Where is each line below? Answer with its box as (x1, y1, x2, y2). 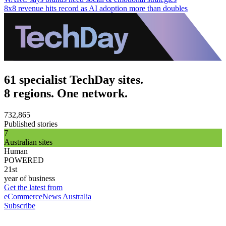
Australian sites (4, 137, 52, 146)
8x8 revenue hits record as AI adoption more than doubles (4, 4, 188, 13)
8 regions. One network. (4, 86, 128, 100)
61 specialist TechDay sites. (4, 73, 143, 86)
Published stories (4, 119, 58, 128)
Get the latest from (4, 183, 63, 192)
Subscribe (4, 201, 35, 210)
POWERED (4, 155, 44, 164)
